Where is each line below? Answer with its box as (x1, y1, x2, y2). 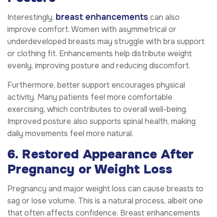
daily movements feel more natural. (7, 128, 133, 139)
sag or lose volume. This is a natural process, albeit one (7, 195, 203, 206)
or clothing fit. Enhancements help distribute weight (7, 48, 192, 59)
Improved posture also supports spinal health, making (7, 116, 196, 126)
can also (148, 12, 180, 22)
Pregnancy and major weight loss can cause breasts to (7, 183, 203, 194)
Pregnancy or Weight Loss (7, 161, 172, 177)
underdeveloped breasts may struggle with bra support (7, 36, 204, 46)
